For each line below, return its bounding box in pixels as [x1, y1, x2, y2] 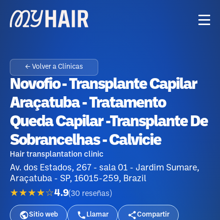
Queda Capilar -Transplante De [10, 115, 208, 129]
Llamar [86, 212, 109, 218]
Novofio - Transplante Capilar [10, 78, 197, 92]
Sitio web [29, 212, 58, 218]
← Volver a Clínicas [25, 64, 83, 70]
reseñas [82, 190, 110, 197]
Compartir [137, 212, 169, 218]
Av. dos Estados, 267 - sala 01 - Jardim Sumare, [10, 164, 199, 172]
